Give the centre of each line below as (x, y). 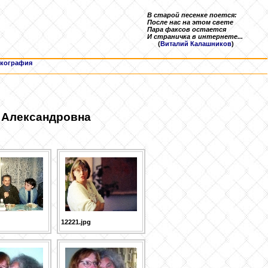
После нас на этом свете (190, 22)
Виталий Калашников (196, 44)
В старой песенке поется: (192, 15)
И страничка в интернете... (195, 36)
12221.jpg (76, 222)
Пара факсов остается (187, 29)
